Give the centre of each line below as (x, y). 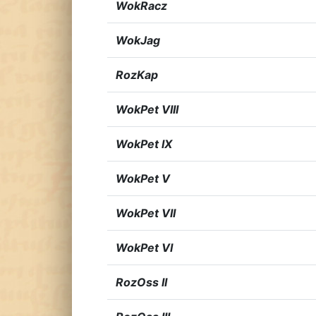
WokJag (138, 40)
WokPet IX (144, 144)
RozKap (137, 75)
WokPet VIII (147, 109)
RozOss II (141, 282)
